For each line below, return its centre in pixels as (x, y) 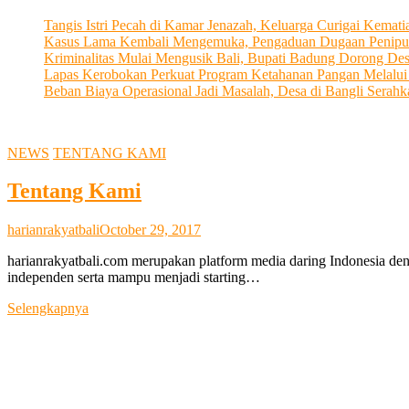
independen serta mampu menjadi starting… (134, 278)
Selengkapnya (48, 309)
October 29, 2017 (150, 230)
